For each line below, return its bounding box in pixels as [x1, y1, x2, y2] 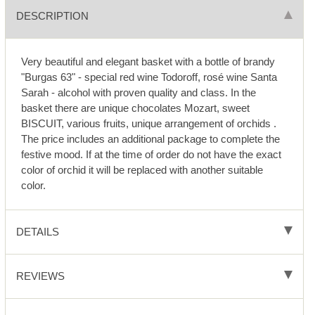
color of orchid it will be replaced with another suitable [21, 164, 264, 176]
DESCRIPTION [15, 9, 89, 22]
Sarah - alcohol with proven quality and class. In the [21, 86, 257, 99]
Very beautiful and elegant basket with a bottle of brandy [21, 56, 276, 68]
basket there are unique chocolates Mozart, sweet [21, 102, 250, 115]
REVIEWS [15, 269, 65, 282]
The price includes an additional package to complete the [21, 133, 281, 146]
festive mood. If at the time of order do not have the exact [21, 148, 282, 161]
